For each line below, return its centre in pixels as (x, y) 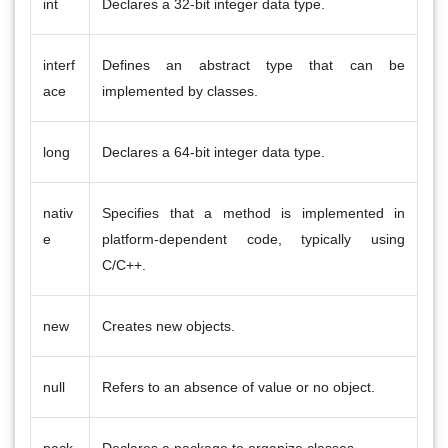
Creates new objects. (168, 325)
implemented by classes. (180, 90)
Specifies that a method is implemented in (253, 212)
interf (59, 64)
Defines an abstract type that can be (253, 64)
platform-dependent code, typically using (253, 238)
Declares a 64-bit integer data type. (213, 151)
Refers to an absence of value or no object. (238, 386)
